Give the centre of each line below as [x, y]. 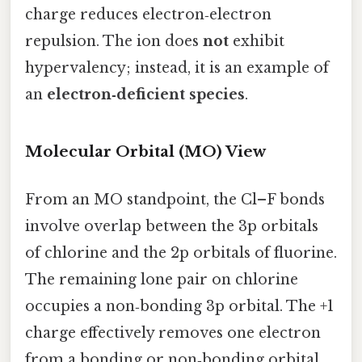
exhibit [257, 42]
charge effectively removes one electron [173, 333]
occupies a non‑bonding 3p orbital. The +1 [179, 307]
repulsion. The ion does [114, 42]
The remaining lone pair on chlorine [162, 280]
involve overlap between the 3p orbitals [172, 227]
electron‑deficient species [146, 95]
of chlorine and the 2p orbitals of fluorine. [181, 253]
